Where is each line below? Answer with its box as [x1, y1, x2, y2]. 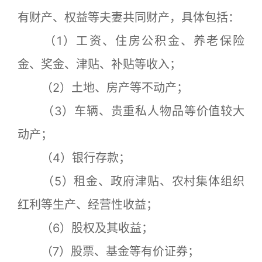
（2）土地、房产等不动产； [18, 81, 188, 95]
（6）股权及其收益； [18, 221, 153, 235]
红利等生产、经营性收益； [18, 198, 158, 212]
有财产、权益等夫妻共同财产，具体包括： [18, 11, 240, 25]
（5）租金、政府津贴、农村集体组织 [18, 174, 244, 188]
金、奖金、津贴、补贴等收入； [18, 57, 181, 71]
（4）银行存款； [18, 151, 130, 165]
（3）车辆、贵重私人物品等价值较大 [18, 104, 244, 118]
